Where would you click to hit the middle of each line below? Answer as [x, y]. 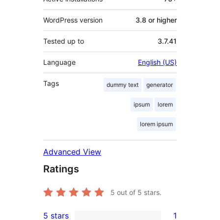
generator [160, 85]
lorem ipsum [156, 124]
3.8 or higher [156, 20]
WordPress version [73, 20]
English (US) [157, 62]
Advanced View [72, 152]
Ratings [61, 169]
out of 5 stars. [138, 192]
